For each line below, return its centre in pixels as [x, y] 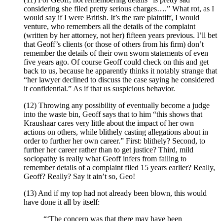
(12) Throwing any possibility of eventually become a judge [117, 106]
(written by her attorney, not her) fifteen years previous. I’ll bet [120, 36]
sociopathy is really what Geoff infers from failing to [105, 159]
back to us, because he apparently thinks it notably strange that [120, 71]
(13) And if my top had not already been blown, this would [115, 193]
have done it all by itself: [62, 202]
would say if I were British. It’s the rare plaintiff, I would [111, 18]
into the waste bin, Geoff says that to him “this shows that [113, 114]
